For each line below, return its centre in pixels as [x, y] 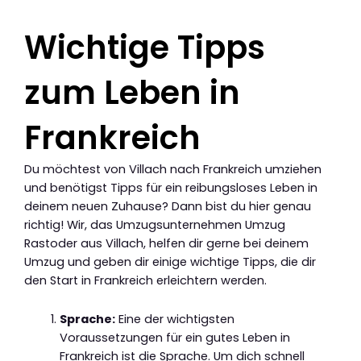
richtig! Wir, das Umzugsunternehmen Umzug [155, 224]
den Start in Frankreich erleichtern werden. [145, 280]
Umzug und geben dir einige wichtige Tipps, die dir [170, 261]
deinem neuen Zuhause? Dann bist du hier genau [168, 206]
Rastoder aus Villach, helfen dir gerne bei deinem [166, 243]
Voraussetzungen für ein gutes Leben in [174, 338]
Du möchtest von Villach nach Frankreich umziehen [173, 169]
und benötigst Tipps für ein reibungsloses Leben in [171, 187]
